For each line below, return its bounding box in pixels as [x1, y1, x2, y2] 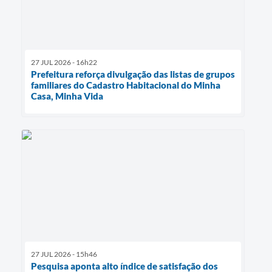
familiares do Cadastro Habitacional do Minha [31, 79, 220, 90]
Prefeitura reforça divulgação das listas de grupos [31, 68, 235, 80]
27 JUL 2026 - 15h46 [31, 249, 97, 259]
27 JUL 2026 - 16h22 [31, 57, 97, 67]
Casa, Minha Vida [31, 90, 103, 101]
